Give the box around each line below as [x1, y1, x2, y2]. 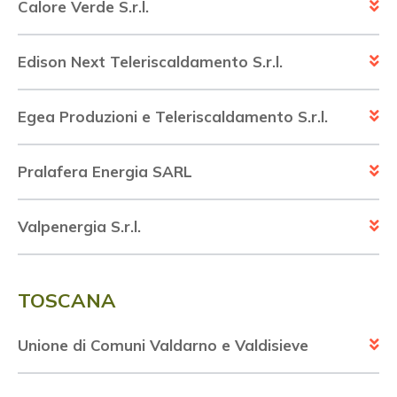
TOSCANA [18, 288, 116, 314]
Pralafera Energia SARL [18, 162, 192, 182]
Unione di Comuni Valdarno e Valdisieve [18, 336, 308, 355]
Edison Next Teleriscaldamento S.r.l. [18, 52, 283, 72]
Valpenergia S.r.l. [18, 217, 141, 237]
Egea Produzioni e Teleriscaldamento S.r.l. [18, 107, 328, 127]
